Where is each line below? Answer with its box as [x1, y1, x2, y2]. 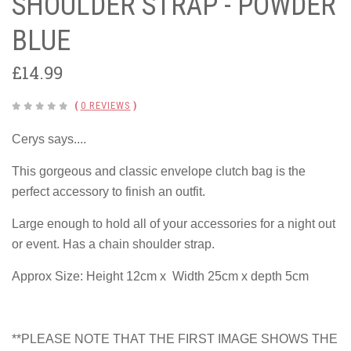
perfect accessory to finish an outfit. [12, 185, 208, 198]
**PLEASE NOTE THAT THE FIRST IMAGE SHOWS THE [12, 332, 338, 346]
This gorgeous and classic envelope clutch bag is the [12, 165, 306, 178]
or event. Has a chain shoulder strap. [12, 237, 215, 251]
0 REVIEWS [80, 100, 131, 111]
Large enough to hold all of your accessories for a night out [12, 217, 335, 230]
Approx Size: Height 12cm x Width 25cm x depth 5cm [12, 270, 309, 283]
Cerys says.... [12, 132, 86, 146]
